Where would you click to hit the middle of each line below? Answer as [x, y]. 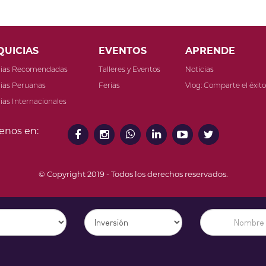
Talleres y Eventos [129, 69]
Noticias [200, 69]
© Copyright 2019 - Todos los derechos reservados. [133, 174]
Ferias [109, 85]
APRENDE [210, 51]
